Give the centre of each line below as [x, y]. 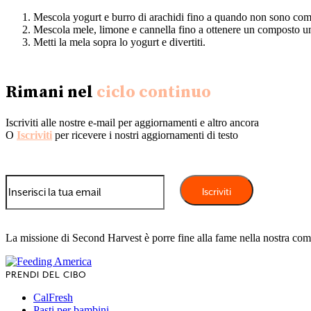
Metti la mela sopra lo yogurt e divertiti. [119, 42]
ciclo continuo [154, 93]
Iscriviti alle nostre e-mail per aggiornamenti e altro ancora [132, 123]
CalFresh [53, 298]
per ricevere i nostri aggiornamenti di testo [145, 135]
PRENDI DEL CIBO [46, 275]
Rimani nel [51, 93]
